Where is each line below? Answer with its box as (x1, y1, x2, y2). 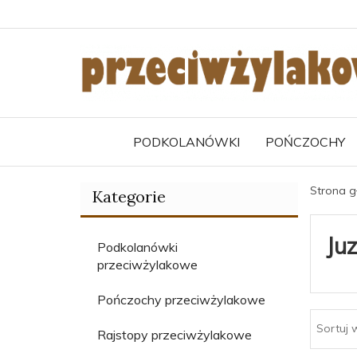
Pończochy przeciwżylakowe (97, 291, 265, 308)
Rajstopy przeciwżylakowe (97, 326, 252, 343)
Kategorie (92, 186, 166, 206)
